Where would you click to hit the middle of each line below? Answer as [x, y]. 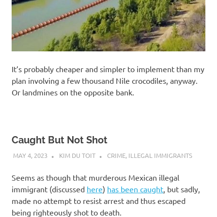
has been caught [135, 189]
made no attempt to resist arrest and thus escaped [99, 200]
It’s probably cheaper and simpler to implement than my [108, 69]
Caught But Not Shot [60, 140]
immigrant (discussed [49, 189]
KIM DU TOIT [77, 155]
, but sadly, [182, 189]
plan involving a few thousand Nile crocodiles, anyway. [106, 81]
